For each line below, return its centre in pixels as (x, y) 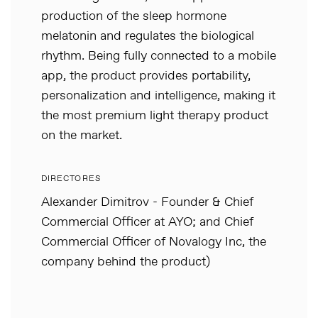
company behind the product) (126, 262)
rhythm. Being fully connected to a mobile (159, 56)
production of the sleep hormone (134, 16)
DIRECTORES (71, 179)
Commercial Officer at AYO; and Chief (147, 222)
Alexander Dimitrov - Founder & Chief (147, 202)
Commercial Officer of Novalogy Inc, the (154, 242)
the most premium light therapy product (155, 116)
